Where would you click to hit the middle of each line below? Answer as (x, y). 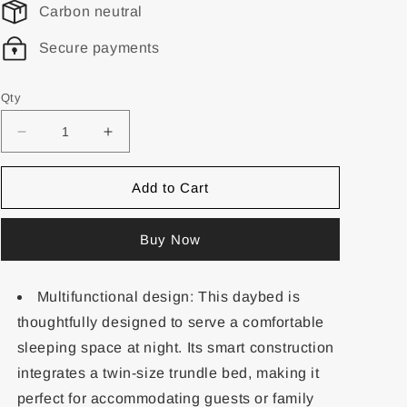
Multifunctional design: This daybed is (169, 297)
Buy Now (170, 239)
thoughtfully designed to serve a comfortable (170, 322)
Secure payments (99, 48)
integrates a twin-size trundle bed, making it (168, 373)
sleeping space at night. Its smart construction (175, 347)
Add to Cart (170, 187)
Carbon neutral (90, 11)
